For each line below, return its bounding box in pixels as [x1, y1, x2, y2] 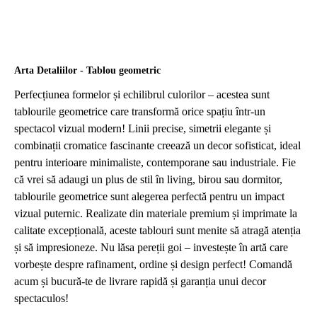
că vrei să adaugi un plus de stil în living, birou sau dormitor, [14, 173, 282, 186]
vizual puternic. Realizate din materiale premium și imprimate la [14, 207, 297, 220]
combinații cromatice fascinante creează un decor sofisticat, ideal [14, 139, 301, 152]
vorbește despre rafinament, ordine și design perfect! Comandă [14, 258, 292, 271]
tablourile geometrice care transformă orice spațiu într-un [14, 105, 265, 118]
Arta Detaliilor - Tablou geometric [14, 65, 161, 76]
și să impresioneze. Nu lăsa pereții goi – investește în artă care [14, 241, 288, 254]
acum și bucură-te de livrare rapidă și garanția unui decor [14, 275, 266, 288]
